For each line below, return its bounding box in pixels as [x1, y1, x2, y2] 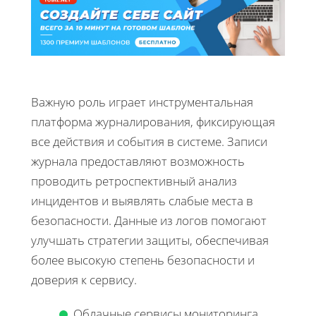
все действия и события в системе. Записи [31, 133, 267, 150]
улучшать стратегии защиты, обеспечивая [31, 232, 269, 249]
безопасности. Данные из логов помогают [31, 212, 267, 229]
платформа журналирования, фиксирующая [31, 114, 275, 130]
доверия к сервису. [31, 272, 137, 288]
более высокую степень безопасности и [31, 252, 255, 269]
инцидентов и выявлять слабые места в [31, 193, 253, 209]
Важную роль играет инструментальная [31, 94, 253, 111]
